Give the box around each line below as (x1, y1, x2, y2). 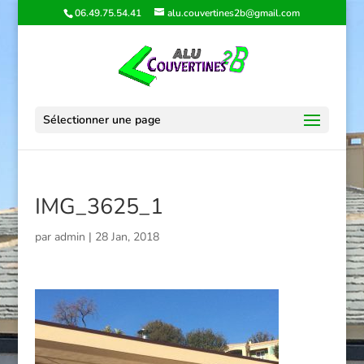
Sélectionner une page (42, 112, 161, 128)
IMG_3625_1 (34, 192, 163, 222)
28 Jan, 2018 (94, 229, 159, 245)
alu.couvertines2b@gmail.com (167, 6, 301, 19)
